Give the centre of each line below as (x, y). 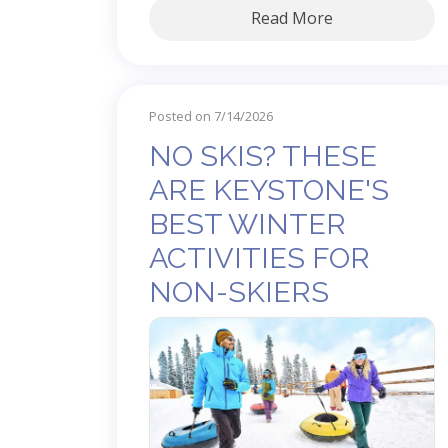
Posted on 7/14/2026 (211, 115)
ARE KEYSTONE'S (269, 189)
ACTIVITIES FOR (259, 257)
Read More (292, 17)
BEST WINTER (247, 223)
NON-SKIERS (239, 291)
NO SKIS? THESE (263, 155)
